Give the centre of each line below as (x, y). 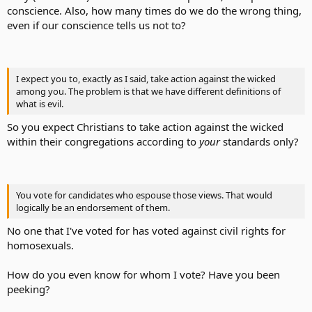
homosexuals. (40, 245)
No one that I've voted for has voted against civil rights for (146, 231)
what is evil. (40, 103)
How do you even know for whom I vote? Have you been (143, 274)
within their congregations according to (103, 141)
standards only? (261, 141)
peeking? (29, 289)
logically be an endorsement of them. (93, 207)
